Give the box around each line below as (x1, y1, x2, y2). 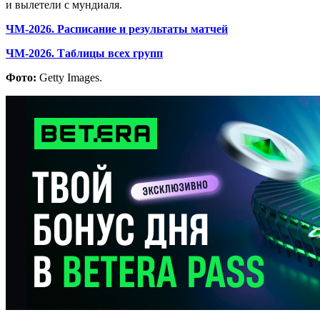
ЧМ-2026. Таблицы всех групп (6, 46, 163, 59)
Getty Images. (36, 71, 102, 84)
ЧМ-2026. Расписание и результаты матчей (6, 22, 228, 35)
